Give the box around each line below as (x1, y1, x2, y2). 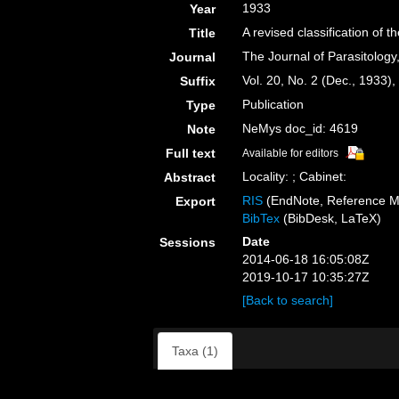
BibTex (242, 211, 281, 225)
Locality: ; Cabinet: (242, 169, 347, 183)
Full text (166, 146, 216, 160)
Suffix (180, 74, 216, 88)
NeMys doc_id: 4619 (242, 121, 359, 135)
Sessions (159, 235, 216, 249)
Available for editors (242, 147, 339, 159)
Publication (242, 97, 305, 111)
